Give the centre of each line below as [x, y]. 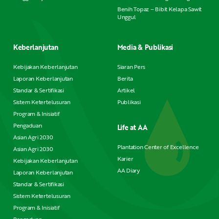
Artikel [126, 90]
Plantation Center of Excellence [158, 147]
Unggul [126, 17]
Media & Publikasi [145, 47]
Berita [125, 78]
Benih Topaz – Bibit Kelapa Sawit [159, 9]
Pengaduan [27, 125]
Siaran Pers [131, 66]
